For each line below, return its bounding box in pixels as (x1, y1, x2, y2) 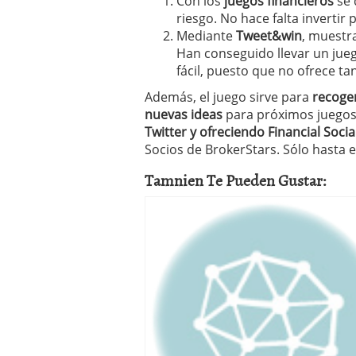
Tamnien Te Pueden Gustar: (145, 168, 327, 192)
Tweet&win (236, 27, 302, 44)
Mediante (176, 27, 236, 44)
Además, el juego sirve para (145, 88, 312, 106)
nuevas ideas (145, 106, 222, 123)
